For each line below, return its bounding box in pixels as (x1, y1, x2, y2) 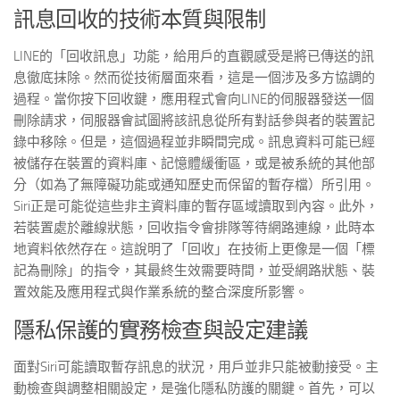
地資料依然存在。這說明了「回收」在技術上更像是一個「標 (13, 241, 375, 257)
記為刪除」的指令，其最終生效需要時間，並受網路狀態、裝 (13, 262, 375, 279)
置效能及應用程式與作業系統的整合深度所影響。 (13, 284, 308, 300)
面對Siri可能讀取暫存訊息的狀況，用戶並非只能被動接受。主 (13, 359, 379, 375)
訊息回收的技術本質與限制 (13, 6, 265, 32)
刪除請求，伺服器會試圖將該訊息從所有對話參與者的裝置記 (13, 112, 375, 129)
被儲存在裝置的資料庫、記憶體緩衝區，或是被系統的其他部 (13, 155, 375, 171)
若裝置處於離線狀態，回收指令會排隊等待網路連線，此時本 (13, 220, 375, 236)
